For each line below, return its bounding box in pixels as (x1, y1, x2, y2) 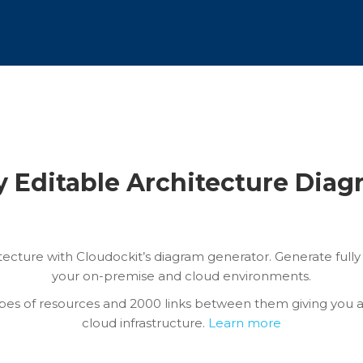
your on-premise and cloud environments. (51, 267, 311, 284)
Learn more (207, 314, 281, 331)
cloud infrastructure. (81, 314, 208, 331)
